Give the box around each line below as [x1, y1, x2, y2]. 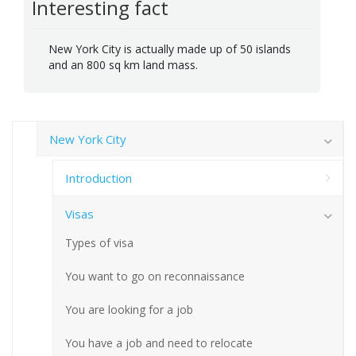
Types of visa [65, 234, 133, 250]
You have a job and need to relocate [65, 335, 253, 350]
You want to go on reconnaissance [65, 268, 245, 284]
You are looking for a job [65, 301, 193, 317]
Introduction [65, 169, 132, 186]
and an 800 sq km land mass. [48, 56, 198, 72]
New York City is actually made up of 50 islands [48, 41, 291, 56]
